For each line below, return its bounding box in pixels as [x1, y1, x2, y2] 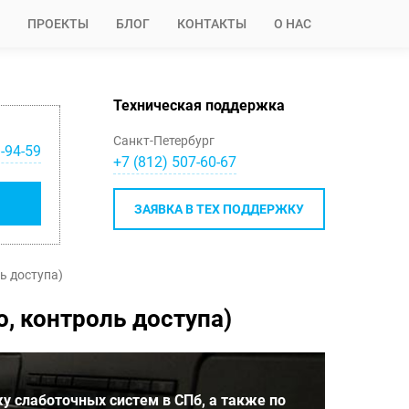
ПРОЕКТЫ [27, 16, 89, 31]
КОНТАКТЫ [177, 16, 246, 31]
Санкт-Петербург [113, 133, 215, 148]
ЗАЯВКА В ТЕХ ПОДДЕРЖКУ [134, 202, 304, 216]
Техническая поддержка [113, 97, 285, 114]
